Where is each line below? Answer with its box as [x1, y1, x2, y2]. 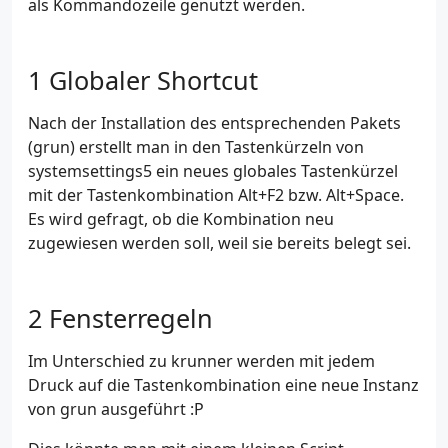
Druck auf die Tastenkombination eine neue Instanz [28, 373, 419, 396]
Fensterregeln [49, 300, 213, 335]
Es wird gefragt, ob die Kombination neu [28, 207, 334, 230]
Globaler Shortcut [49, 62, 258, 97]
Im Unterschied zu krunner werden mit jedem [28, 349, 375, 372]
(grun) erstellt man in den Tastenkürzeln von [28, 135, 364, 158]
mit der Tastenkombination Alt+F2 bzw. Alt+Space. [28, 183, 404, 206]
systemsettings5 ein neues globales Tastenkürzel [28, 159, 398, 182]
